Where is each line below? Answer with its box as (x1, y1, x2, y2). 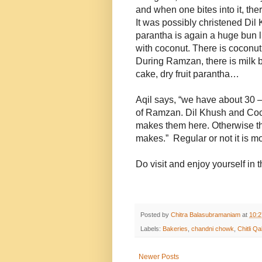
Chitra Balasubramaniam (171, 211, 240, 218)
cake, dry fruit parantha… (136, 68, 239, 79)
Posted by (140, 211, 171, 218)
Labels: (140, 225, 163, 233)
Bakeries (163, 225, 188, 233)
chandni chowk (191, 225, 234, 233)
